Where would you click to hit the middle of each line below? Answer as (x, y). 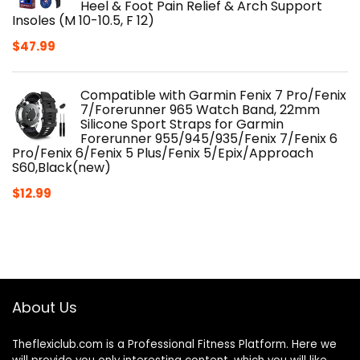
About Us (45, 307)
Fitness (217, 344)
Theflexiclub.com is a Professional (105, 344)
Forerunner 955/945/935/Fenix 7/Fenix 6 (209, 138)
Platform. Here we (286, 344)
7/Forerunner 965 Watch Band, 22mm (200, 109)
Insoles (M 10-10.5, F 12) (83, 20)
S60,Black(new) (61, 167)
